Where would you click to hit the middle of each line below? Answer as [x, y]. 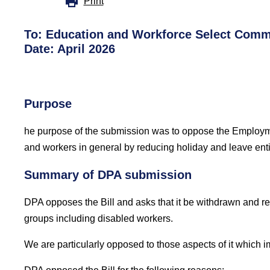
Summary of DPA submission [108, 175]
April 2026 [86, 49]
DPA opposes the [62, 202]
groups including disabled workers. [100, 218]
